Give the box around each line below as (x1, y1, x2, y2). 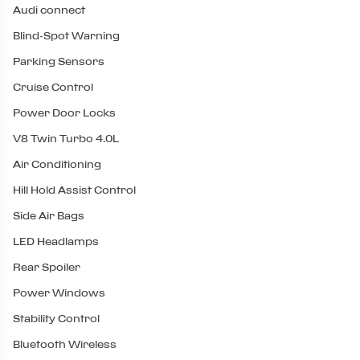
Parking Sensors (13, 56, 104, 67)
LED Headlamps (13, 236, 99, 247)
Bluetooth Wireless (13, 339, 117, 350)
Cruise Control (13, 82, 93, 92)
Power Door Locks (13, 108, 116, 118)
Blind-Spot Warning (13, 31, 120, 41)
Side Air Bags (13, 211, 84, 221)
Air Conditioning (13, 159, 101, 170)
